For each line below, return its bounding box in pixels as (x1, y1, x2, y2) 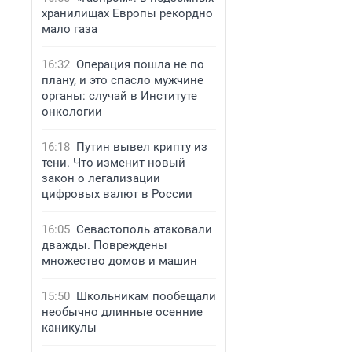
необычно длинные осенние (42, 305, 203, 319)
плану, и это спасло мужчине (42, 73, 203, 87)
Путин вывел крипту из (76, 140, 207, 154)
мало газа (42, 22, 97, 36)
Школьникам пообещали (76, 289, 216, 303)
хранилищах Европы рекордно (42, 6, 213, 20)
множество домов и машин (42, 254, 197, 268)
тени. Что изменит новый (42, 156, 185, 170)
